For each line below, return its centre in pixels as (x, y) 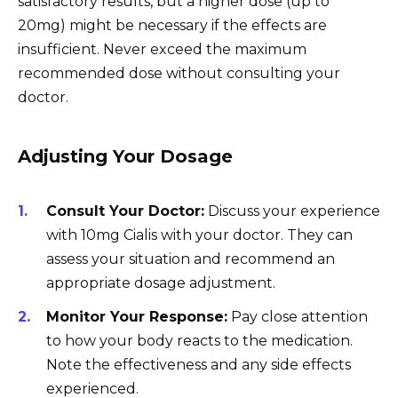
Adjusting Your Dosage (125, 157)
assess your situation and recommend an (191, 259)
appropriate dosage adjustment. (161, 283)
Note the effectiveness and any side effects (199, 365)
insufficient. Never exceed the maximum (162, 50)
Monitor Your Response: (137, 317)
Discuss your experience (292, 211)
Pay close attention (298, 317)
